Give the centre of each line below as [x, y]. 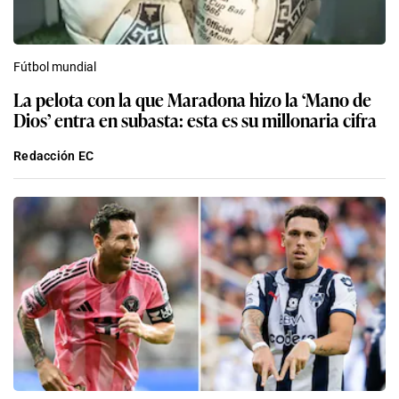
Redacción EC [54, 155]
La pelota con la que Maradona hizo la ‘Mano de [192, 98]
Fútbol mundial [55, 66]
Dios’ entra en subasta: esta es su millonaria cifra [195, 119]
